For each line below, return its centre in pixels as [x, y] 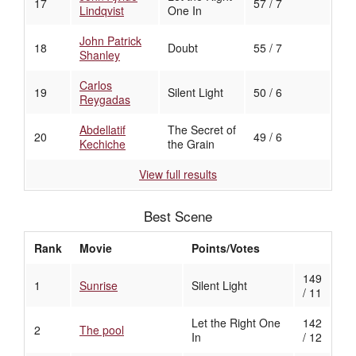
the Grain [191, 144]
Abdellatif [103, 130]
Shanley [100, 55]
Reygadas [105, 100]
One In [185, 11]
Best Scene [178, 216]
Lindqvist [102, 11]
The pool [102, 330]
